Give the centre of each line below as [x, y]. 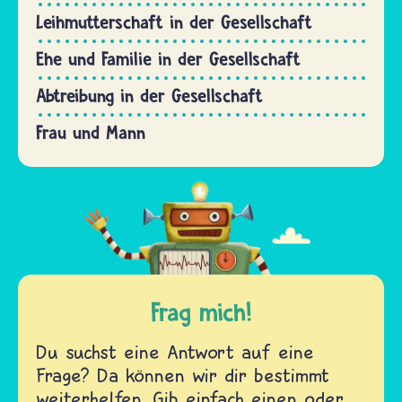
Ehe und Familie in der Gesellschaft [168, 59]
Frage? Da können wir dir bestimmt [183, 376]
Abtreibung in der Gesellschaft [149, 96]
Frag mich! [201, 312]
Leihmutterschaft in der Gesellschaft [174, 22]
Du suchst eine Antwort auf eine [175, 352]
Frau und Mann [91, 133]
